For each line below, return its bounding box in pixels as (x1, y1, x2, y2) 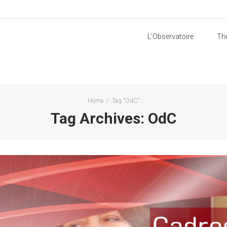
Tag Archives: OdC (51, 109, 176, 127)
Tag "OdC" (112, 97, 139, 104)
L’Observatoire (147, 32, 194, 41)
